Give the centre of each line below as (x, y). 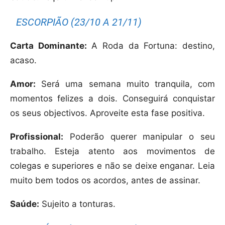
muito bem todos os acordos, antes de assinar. (105, 181)
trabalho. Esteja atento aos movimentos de (113, 151)
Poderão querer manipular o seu (139, 137)
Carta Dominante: (48, 46)
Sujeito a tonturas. (77, 204)
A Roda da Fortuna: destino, (151, 46)
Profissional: (37, 137)
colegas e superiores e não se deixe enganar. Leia (113, 166)
